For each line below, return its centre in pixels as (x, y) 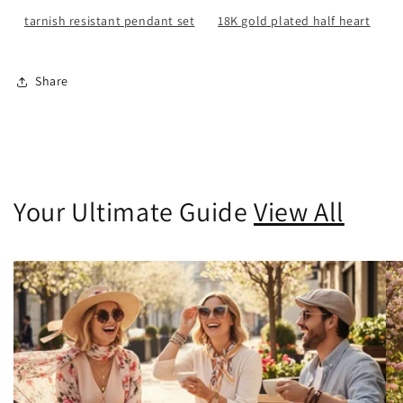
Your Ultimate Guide (134, 211)
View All (299, 211)
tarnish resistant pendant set (110, 20)
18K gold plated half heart (294, 20)
